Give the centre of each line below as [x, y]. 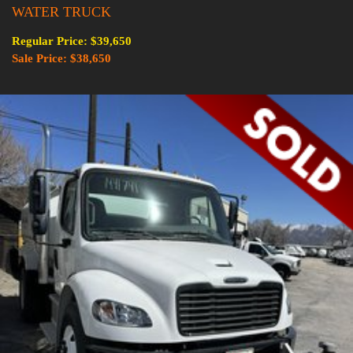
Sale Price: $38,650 [61, 58]
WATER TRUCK [61, 11]
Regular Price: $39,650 [72, 41]
